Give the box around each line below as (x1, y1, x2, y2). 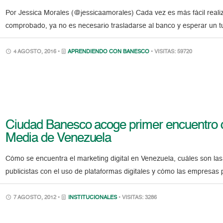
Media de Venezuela (5, 132, 111, 145)
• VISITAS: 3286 (118, 195, 157, 201)
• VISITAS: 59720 (151, 49, 193, 55)
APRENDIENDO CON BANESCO (68, 49, 150, 55)
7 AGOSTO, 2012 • (12, 195, 62, 201)
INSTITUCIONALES (68, 195, 117, 201)
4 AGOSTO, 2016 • (12, 49, 62, 55)
